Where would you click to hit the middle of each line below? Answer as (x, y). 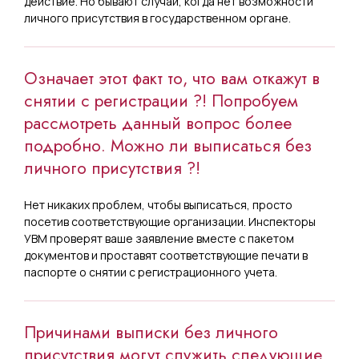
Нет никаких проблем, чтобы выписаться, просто (158, 204)
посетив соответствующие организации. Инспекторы (170, 221)
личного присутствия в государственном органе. (157, 18)
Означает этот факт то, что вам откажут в (172, 78)
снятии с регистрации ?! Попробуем (161, 101)
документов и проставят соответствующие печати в (166, 255)
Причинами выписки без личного (151, 332)
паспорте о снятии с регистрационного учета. (151, 272)
